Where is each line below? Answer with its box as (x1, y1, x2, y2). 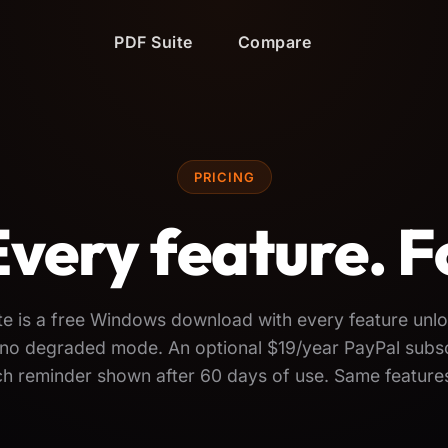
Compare (237, 31, 312, 52)
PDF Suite (114, 31, 193, 52)
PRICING (193, 169, 255, 185)
